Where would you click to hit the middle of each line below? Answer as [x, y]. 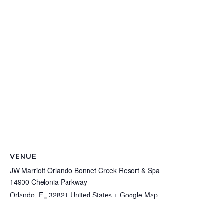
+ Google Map [136, 194]
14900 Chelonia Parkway [48, 182]
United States [91, 194]
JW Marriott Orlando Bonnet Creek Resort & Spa [85, 170]
